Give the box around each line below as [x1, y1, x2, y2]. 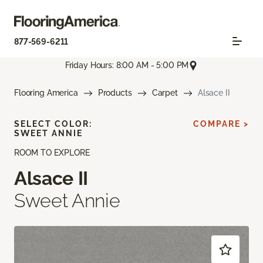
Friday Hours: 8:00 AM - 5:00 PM [65, 60, 189, 70]
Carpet [151, 87, 178, 97]
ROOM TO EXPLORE [14, 147, 90, 157]
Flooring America [14, 87, 78, 97]
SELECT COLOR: [14, 119, 92, 129]
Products [97, 87, 132, 97]
